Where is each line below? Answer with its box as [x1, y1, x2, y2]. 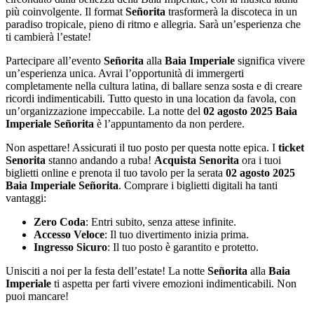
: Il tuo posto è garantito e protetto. [107, 240, 259, 253]
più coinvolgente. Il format [6, 5, 125, 18]
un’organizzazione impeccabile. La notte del [6, 104, 203, 117]
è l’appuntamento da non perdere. [94, 117, 245, 130]
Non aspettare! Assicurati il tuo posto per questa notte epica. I [6, 141, 278, 153]
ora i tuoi [239, 153, 281, 166]
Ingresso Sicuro [34, 240, 107, 253]
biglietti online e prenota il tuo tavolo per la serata [6, 166, 226, 179]
